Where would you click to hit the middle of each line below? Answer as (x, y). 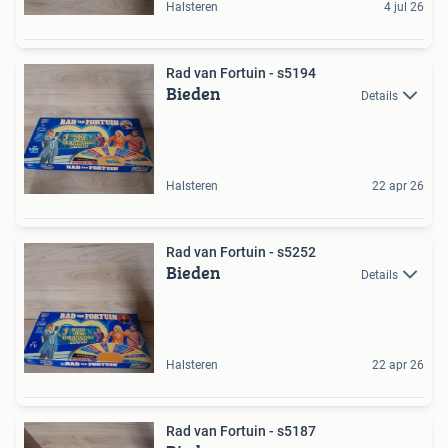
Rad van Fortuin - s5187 (241, 430)
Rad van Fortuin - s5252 (241, 251)
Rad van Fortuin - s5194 (241, 72)
